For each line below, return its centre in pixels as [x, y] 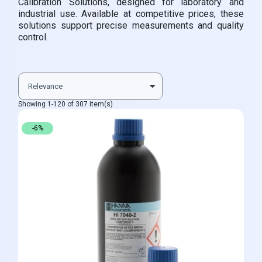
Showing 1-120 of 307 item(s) [66, 104]
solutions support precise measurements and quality [131, 25]
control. [33, 37]
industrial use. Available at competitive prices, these [131, 14]
